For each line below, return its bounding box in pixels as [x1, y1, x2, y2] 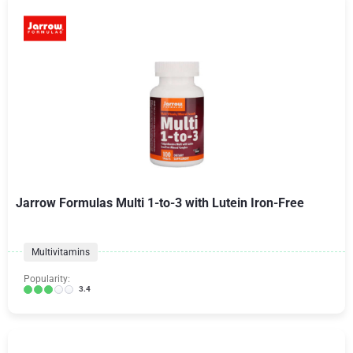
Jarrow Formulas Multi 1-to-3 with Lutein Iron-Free [16, 195, 304, 210]
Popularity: [24, 273, 70, 284]
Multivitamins [32, 247, 90, 258]
